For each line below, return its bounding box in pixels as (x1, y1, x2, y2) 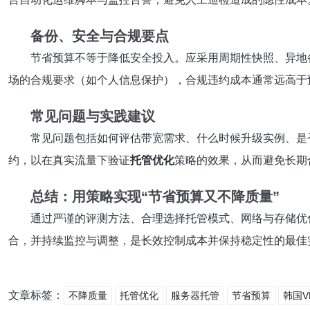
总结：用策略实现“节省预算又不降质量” (30, 189, 280, 204)
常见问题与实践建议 (30, 109, 155, 124)
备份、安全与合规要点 (30, 28, 169, 44)
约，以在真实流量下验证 (8, 154, 130, 166)
